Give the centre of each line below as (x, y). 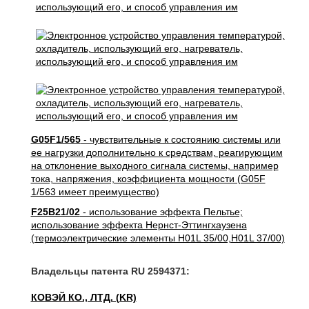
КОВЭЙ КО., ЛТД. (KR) (83, 297)
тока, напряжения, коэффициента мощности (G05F (148, 179)
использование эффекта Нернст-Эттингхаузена (139, 225)
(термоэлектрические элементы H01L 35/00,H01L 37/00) (158, 238)
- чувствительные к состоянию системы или (180, 139)
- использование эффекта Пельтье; (161, 212)
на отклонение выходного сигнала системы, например (154, 166)
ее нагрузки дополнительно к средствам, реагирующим (157, 152)
